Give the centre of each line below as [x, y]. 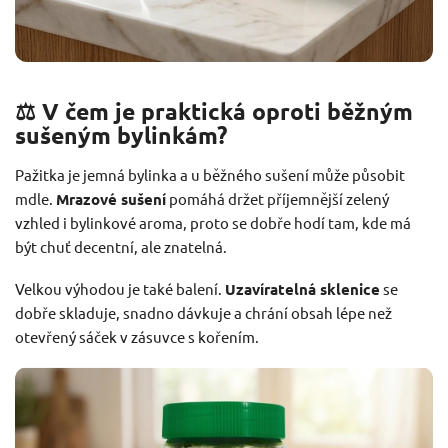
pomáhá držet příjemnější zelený [277, 198]
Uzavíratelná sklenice [302, 288]
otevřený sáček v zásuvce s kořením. [137, 336]
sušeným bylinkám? [121, 135]
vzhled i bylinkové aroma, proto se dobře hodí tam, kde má [213, 222]
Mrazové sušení [111, 198]
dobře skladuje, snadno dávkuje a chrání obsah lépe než [203, 312]
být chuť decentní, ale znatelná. [121, 246]
